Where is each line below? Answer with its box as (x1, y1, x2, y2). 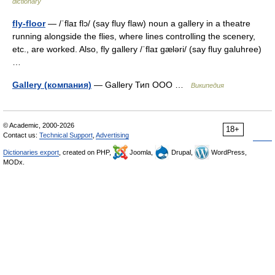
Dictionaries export (3, 149, 59, 156)
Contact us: (3, 131, 39, 139)
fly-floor (12, 18, 45, 28)
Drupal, (169, 149, 195, 156)
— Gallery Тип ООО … (91, 80, 191, 90)
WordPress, (209, 149, 247, 156)
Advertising (96, 131, 129, 139)
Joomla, (128, 149, 155, 156)
